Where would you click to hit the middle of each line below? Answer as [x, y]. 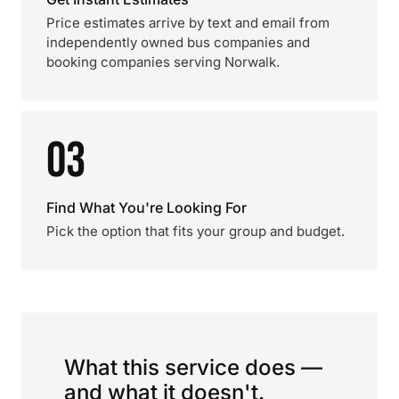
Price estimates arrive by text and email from [188, 23]
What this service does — [193, 367]
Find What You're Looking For [147, 208]
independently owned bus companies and [178, 42]
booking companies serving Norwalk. [163, 62]
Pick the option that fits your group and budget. [195, 231]
